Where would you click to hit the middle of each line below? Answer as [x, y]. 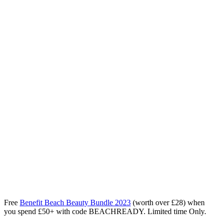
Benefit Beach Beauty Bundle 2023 [75, 202]
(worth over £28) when [168, 202]
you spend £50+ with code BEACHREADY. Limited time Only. [105, 211]
